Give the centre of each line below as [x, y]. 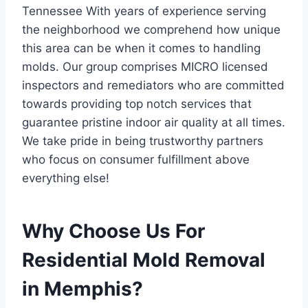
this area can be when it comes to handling [141, 48]
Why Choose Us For [113, 231]
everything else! [66, 178]
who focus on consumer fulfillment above [136, 159]
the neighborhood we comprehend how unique [151, 30]
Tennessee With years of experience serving [144, 11]
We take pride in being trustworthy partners [143, 141]
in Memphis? [82, 289]
